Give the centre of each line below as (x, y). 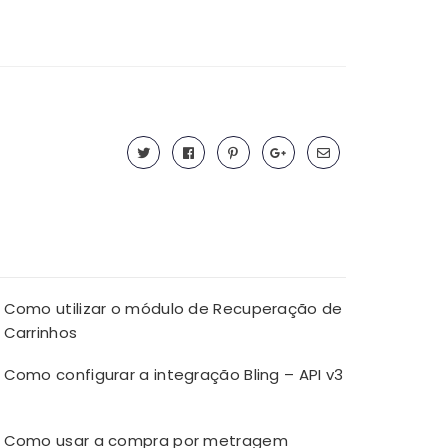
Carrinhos (40, 333)
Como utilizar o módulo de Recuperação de (173, 309)
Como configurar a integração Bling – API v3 (173, 375)
